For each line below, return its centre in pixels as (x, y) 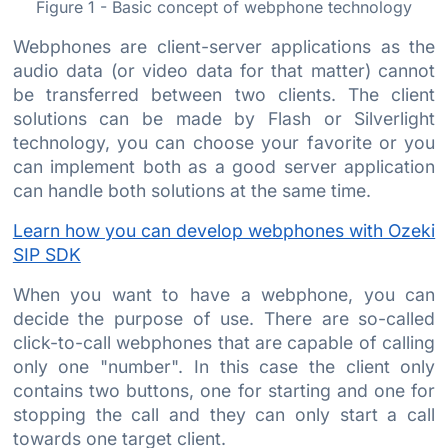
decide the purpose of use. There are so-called (224, 318)
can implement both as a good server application (224, 166)
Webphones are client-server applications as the (224, 46)
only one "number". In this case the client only (224, 366)
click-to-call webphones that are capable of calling (224, 342)
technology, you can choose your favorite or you (224, 142)
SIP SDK (46, 254)
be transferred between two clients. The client (224, 94)
